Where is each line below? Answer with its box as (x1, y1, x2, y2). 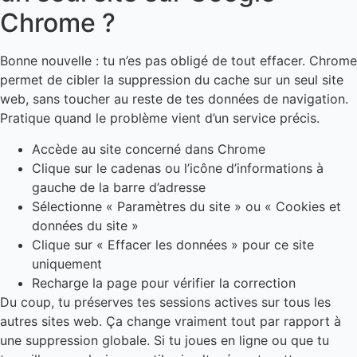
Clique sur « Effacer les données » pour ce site (32, 236, 314, 253)
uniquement (32, 255, 102, 272)
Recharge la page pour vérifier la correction (32, 274, 296, 291)
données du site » (32, 217, 139, 233)
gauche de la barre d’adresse (32, 178, 206, 195)
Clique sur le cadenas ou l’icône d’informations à (32, 159, 324, 176)
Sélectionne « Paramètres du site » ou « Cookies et (32, 198, 341, 214)
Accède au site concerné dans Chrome (32, 140, 265, 157)
